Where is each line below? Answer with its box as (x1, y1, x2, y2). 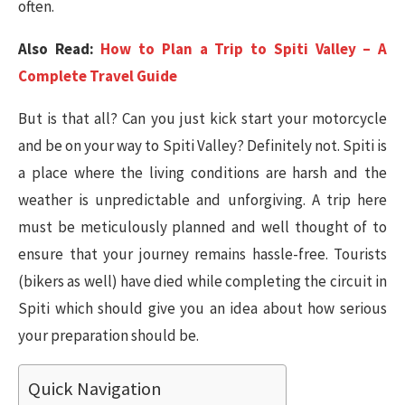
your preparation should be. (18, 325, 199, 345)
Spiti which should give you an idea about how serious (18, 298, 387, 318)
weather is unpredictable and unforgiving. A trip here (18, 190, 387, 210)
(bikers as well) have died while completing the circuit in (18, 271, 387, 291)
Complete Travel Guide (18, 66, 177, 86)
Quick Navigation (28, 377, 162, 401)
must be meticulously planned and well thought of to (18, 217, 387, 237)
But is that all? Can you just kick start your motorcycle (18, 108, 387, 128)
